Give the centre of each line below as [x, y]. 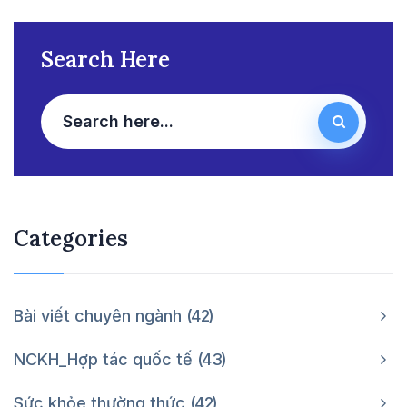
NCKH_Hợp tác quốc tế [105, 359]
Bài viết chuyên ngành [100, 315]
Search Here [105, 59]
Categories [71, 238]
